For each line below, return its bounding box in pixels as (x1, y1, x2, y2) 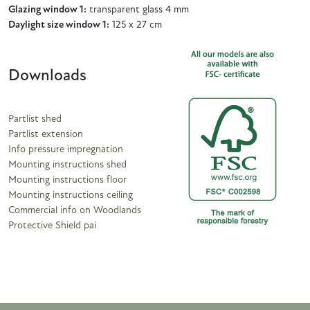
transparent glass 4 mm (86, 4, 189, 15)
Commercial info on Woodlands (8, 205, 141, 216)
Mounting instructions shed (8, 159, 127, 170)
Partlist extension (8, 129, 83, 140)
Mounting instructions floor (8, 174, 127, 185)
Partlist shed (8, 113, 62, 125)
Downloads (8, 67, 86, 84)
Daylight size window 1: (8, 19, 109, 30)
